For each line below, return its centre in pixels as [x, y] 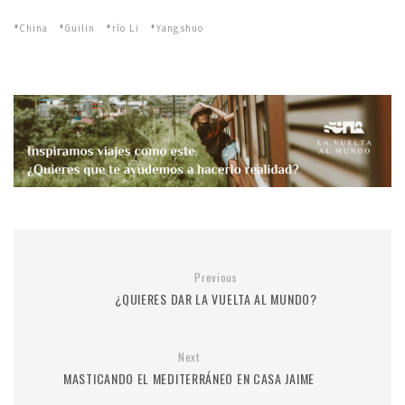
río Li [126, 28]
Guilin [80, 28]
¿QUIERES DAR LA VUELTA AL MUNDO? [216, 298]
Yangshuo [180, 28]
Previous [216, 277]
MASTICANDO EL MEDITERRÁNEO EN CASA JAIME [189, 378]
